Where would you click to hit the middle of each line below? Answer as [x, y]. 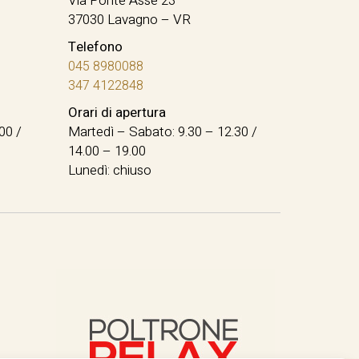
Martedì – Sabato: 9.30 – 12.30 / [163, 131]
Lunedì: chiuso [110, 170]
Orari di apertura [117, 112]
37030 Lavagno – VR [130, 19]
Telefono [96, 46]
